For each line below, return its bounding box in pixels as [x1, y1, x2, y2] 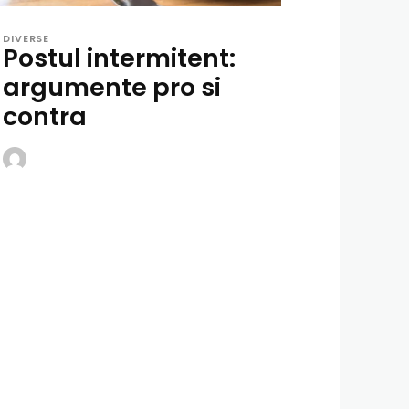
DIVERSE [3, 30, 49, 46]
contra [3, 99, 88, 133]
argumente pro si [3, 69, 222, 104]
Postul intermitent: [3, 40, 236, 75]
